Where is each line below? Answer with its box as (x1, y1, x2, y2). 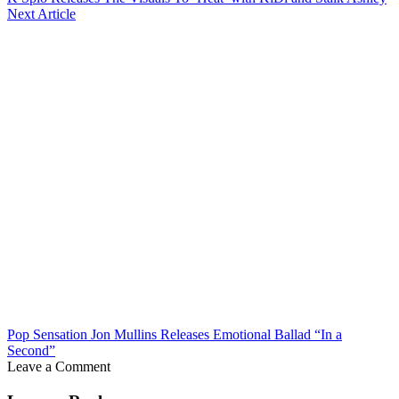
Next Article (7, 5, 76, 21)
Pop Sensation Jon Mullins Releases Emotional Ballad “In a (7, 326, 342, 342)
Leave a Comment (7, 358, 110, 374)
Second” (7, 342, 55, 358)
